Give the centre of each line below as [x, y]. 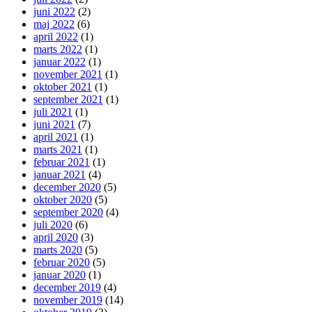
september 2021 [68, 100]
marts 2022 [58, 49]
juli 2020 [53, 225]
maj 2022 [54, 24]
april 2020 [56, 237]
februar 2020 [62, 263]
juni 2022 [54, 12]
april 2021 [56, 137]
